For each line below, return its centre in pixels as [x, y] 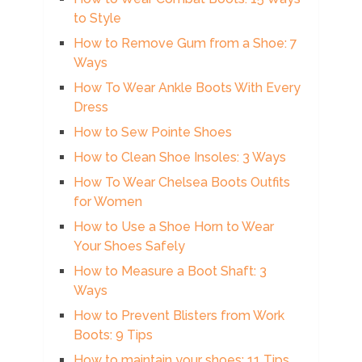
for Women [107, 202]
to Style [97, 19]
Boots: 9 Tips [113, 335]
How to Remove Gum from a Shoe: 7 [185, 44]
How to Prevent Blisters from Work [179, 316]
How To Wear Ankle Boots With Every [187, 88]
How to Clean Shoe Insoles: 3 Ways [179, 158]
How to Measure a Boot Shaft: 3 [170, 271]
